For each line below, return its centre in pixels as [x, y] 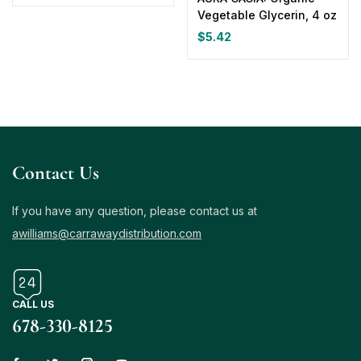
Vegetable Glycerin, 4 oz [267, 15]
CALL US [33, 304]
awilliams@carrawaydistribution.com [107, 233]
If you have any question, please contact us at [135, 210]
